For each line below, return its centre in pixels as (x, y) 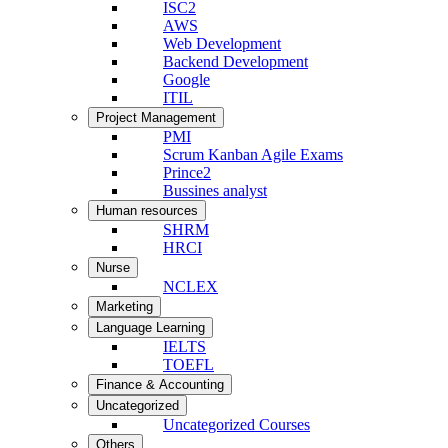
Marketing (124, 306)
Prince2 (187, 172)
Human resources (147, 210)
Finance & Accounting (160, 384)
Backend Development (235, 61)
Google (186, 79)
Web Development (222, 43)
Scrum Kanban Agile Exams (253, 154)
